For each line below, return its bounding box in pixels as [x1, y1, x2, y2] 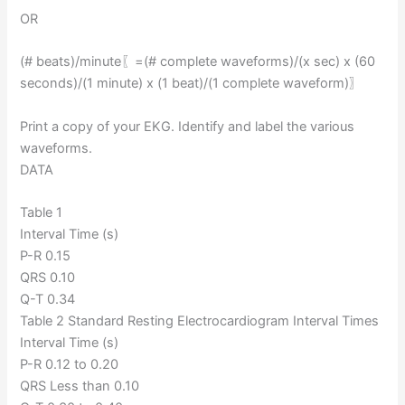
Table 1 [20, 204, 63, 221]
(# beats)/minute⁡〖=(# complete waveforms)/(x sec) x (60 [20, 53, 376, 71]
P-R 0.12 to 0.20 [20, 356, 119, 373]
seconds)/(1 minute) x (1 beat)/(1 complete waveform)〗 [20, 75, 363, 92]
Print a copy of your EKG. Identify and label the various [20, 118, 355, 135]
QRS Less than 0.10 [20, 378, 140, 395]
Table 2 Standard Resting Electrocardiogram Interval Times [20, 313, 380, 330]
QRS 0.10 [20, 269, 76, 287]
